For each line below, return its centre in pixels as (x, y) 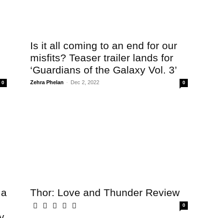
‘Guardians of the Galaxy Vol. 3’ (104, 70)
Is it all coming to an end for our (104, 45)
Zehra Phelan (47, 82)
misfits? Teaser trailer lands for (102, 58)
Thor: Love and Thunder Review (105, 192)
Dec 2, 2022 (85, 82)
